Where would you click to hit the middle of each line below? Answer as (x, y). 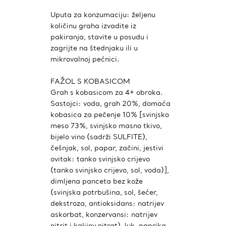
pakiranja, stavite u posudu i (99, 37)
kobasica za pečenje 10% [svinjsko (110, 114)
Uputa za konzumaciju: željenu (103, 14)
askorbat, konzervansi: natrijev (104, 214)
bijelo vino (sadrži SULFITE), (99, 136)
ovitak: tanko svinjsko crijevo (100, 159)
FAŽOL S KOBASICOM (90, 81)
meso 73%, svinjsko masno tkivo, (106, 125)
